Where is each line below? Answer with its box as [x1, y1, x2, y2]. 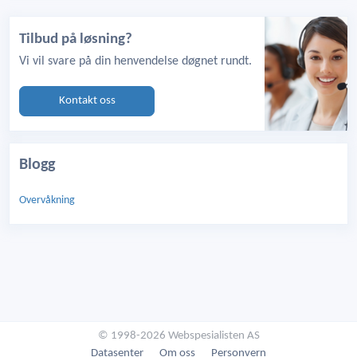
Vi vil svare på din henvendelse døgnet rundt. [19, 55, 252, 69]
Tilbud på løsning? [19, 32, 132, 48]
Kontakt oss [58, 95, 116, 108]
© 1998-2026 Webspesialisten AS [97, 330, 260, 342]
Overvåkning [19, 194, 75, 207]
